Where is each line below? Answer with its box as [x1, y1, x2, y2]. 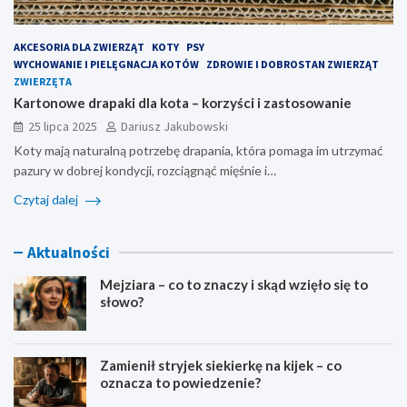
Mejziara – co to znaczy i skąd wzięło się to [100, 275, 368, 293]
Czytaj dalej [14, 191, 81, 207]
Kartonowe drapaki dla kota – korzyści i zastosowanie [14, 94, 352, 111]
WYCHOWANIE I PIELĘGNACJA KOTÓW [14, 56, 199, 71]
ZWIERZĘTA [14, 74, 72, 88]
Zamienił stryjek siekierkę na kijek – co [100, 356, 342, 373]
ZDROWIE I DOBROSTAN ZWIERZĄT [206, 56, 379, 71]
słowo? [100, 293, 144, 310]
